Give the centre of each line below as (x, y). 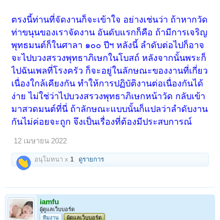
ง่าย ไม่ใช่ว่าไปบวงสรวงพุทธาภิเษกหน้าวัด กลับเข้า (109, 96)
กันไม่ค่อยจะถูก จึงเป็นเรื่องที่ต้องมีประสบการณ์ (102, 122)
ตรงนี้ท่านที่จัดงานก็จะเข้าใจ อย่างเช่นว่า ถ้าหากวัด (110, 20)
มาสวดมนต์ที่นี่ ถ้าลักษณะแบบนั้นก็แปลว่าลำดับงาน (110, 109)
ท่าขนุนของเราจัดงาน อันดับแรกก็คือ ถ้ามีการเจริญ (110, 33)
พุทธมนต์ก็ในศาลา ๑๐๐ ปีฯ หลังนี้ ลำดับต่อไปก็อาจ (108, 45)
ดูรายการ (92, 160)
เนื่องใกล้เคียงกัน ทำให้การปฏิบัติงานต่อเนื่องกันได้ (108, 84)
